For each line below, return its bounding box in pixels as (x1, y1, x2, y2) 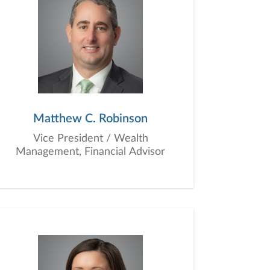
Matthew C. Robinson (33, 113, 148, 125)
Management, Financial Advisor (16, 146, 165, 157)
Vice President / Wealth (33, 133, 148, 144)
